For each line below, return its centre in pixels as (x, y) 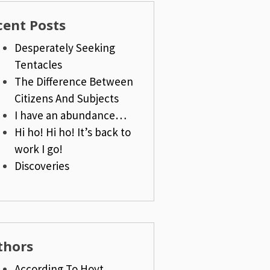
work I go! (38, 149)
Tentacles (38, 64)
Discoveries (42, 166)
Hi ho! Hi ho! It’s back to (72, 132)
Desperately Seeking (64, 48)
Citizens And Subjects (66, 98)
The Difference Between (74, 81)
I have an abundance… (70, 115)
